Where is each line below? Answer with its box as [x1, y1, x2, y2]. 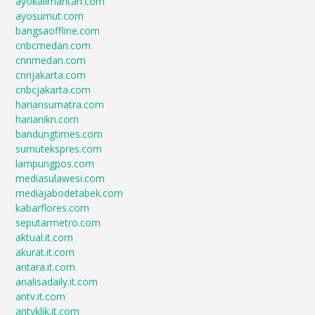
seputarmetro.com [15, 216, 101, 229]
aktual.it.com [15, 231, 74, 244]
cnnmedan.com [15, 53, 86, 67]
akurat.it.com [15, 245, 75, 259]
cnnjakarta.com [15, 68, 86, 82]
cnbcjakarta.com [15, 83, 91, 96]
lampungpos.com [15, 157, 95, 170]
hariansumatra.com [15, 98, 105, 111]
